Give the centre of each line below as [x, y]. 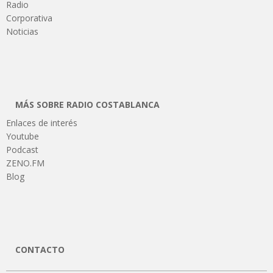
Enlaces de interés [42, 123]
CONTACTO [40, 250]
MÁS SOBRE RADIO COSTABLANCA [87, 105]
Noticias [22, 32]
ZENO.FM [25, 163]
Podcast [22, 150]
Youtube [23, 136]
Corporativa [29, 18]
